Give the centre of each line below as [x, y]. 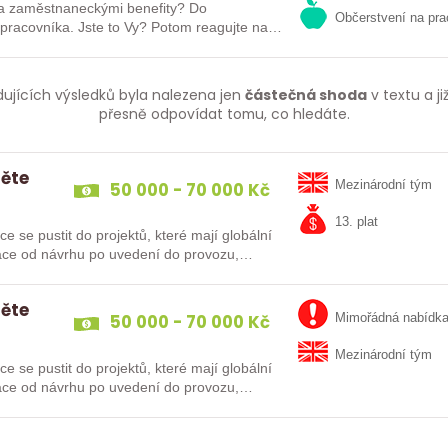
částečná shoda [305, 94]
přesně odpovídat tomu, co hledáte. [224, 113]
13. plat [357, 222]
